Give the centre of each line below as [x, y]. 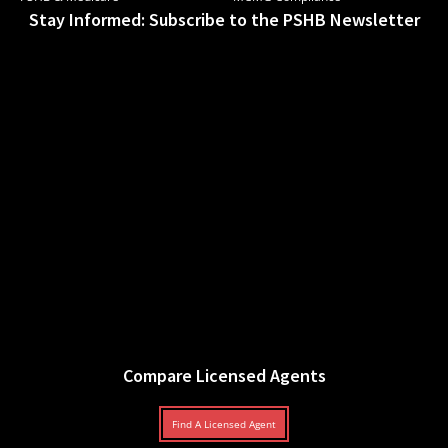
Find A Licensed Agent [224, 424]
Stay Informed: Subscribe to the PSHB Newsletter [224, 20]
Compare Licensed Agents [224, 376]
